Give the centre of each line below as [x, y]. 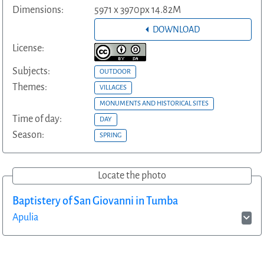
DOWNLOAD [176, 29]
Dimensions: [38, 10]
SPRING [110, 135]
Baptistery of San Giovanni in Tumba [95, 201]
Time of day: [37, 119]
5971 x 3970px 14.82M [167, 10]
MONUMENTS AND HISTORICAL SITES [154, 103]
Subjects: [31, 71]
